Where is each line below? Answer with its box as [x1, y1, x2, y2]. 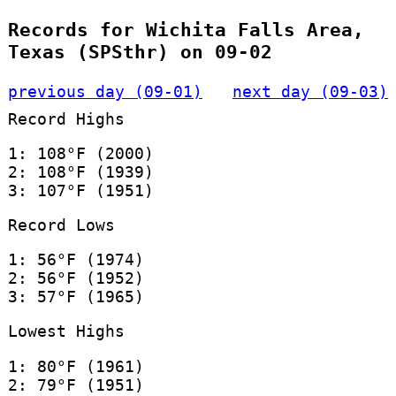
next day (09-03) [232, 81, 389, 101]
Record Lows [7, 215, 115, 234]
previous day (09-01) [7, 81, 202, 101]
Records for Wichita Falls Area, [7, 19, 364, 42]
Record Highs [7, 109, 125, 128]
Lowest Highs [7, 322, 125, 341]
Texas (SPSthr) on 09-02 [7, 41, 272, 64]
